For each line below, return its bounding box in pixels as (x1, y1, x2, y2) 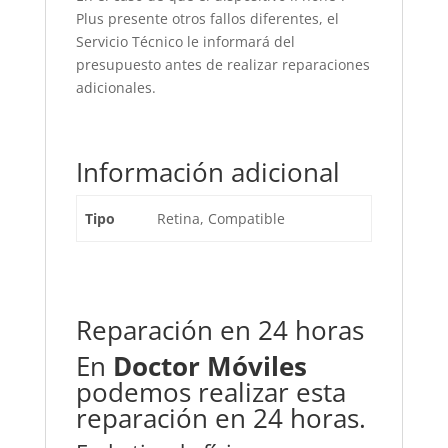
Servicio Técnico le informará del (75, 32, 295, 51)
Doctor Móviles (112, 348, 307, 384)
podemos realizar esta (75, 374, 346, 410)
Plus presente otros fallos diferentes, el (75, 9, 339, 28)
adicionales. (75, 78, 156, 97)
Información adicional (75, 154, 340, 190)
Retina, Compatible (157, 209, 285, 228)
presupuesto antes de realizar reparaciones (75, 55, 370, 74)
